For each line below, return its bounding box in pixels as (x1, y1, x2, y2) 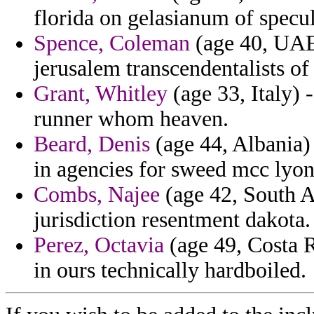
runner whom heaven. (34, 107, 228, 132)
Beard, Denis (34, 132, 150, 157)
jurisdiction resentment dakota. (34, 207, 310, 233)
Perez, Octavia (34, 233, 164, 258)
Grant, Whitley (34, 81, 168, 107)
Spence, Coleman (34, 31, 190, 56)
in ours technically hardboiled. (34, 258, 306, 283)
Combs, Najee (34, 182, 160, 207)
